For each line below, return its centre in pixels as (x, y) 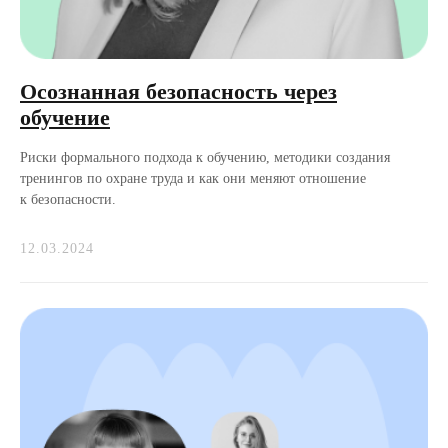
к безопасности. (68, 199)
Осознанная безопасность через (178, 91)
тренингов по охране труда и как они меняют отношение (193, 178)
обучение (65, 117)
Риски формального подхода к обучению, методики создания (205, 157)
